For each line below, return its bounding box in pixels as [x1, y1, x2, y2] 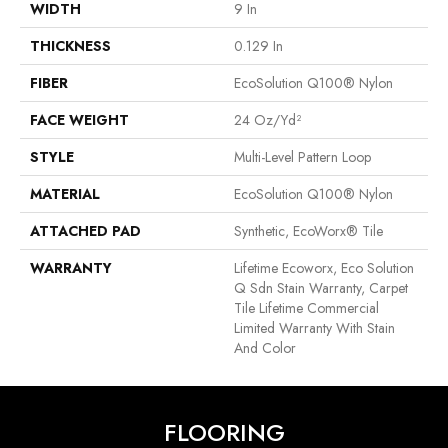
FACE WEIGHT [30, 110, 129, 131]
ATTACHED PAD [30, 221, 141, 242]
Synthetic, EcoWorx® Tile [234, 221, 383, 242]
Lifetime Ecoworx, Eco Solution [234, 258, 414, 279]
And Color [234, 338, 296, 359]
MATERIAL [30, 184, 100, 205]
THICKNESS [30, 36, 111, 57]
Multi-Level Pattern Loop [234, 147, 371, 168]
